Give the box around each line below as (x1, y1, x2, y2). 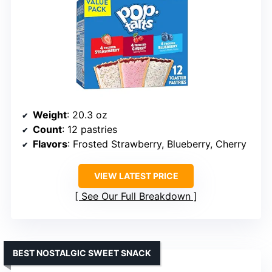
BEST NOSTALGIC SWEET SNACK (13, 248, 151, 258)
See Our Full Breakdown (81, 190, 191, 202)
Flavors (33, 138, 67, 150)
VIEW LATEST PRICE (93, 171, 178, 181)
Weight (33, 109, 67, 121)
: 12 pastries (62, 123, 117, 135)
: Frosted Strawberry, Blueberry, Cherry (67, 138, 246, 150)
